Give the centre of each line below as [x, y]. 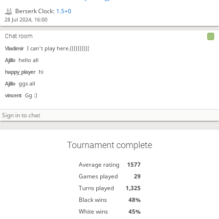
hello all [29, 60]
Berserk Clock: [35, 11]
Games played [98, 176]
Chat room [19, 36]
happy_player [20, 72]
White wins [93, 211]
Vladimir [14, 48]
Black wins [93, 199]
